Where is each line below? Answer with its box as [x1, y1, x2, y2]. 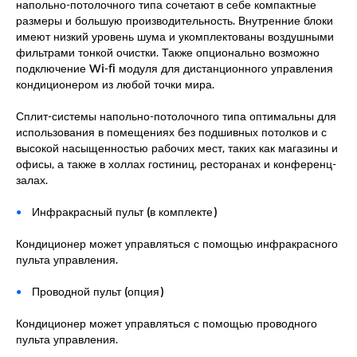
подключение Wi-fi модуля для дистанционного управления [16, 61, 333, 75]
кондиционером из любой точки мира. [16, 76, 214, 91]
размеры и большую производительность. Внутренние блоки [16, 13, 333, 27]
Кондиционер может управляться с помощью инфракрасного [16, 236, 338, 250]
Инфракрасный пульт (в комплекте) [32, 204, 217, 218]
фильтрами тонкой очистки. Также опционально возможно [16, 45, 320, 59]
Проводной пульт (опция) [32, 284, 163, 298]
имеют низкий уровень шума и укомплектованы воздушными [16, 29, 334, 43]
